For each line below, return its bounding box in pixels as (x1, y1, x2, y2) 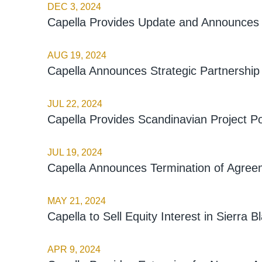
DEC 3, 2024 (47, 1, 101, 12)
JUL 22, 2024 (47, 98, 102, 109)
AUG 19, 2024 (47, 50, 106, 60)
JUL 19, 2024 (47, 147, 102, 157)
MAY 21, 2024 (47, 195, 106, 206)
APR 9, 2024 (47, 244, 101, 254)
